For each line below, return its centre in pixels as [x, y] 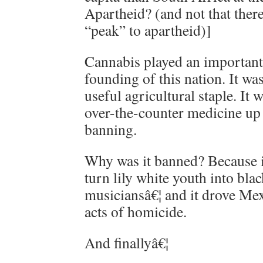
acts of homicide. [136, 211]
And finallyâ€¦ [127, 242]
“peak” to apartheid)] [148, 30]
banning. [111, 129]
